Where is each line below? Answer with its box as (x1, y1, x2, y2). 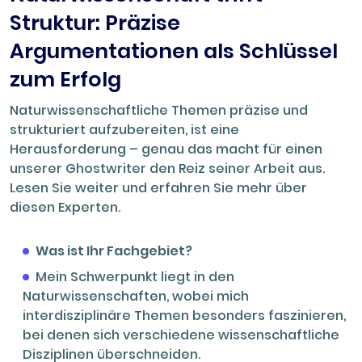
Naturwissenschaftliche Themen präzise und (10, 100, 308, 120)
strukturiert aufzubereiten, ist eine (10, 120, 239, 139)
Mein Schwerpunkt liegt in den (36, 267, 234, 286)
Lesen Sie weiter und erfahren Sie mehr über (10, 178, 307, 197)
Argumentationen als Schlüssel (10, 36, 338, 65)
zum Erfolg (10, 64, 121, 94)
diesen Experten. (10, 197, 120, 217)
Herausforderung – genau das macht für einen (10, 139, 322, 158)
